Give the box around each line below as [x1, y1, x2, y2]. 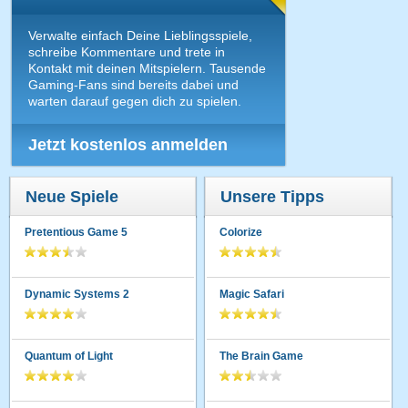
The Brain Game [219, 349, 304, 362]
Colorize [219, 225, 263, 239]
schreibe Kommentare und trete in [28, 44, 226, 59]
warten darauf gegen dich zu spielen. [28, 93, 242, 108]
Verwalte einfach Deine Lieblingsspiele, [28, 27, 253, 43]
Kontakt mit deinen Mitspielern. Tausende [28, 60, 267, 76]
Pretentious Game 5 [25, 225, 128, 239]
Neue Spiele [25, 187, 119, 206]
